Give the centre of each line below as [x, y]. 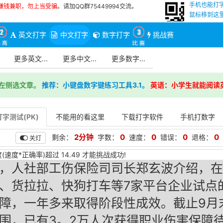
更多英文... [31, 58]
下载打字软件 [142, 117]
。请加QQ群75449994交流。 [97, 6]
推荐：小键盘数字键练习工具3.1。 [95, 85]
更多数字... [128, 58]
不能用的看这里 [80, 117]
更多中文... [80, 58]
